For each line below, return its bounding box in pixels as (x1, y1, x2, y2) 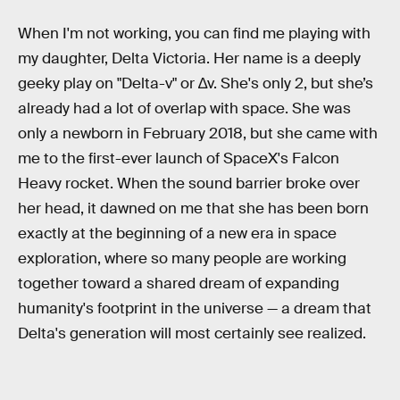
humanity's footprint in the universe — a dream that (18, 298, 371, 318)
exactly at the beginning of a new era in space (18, 223, 337, 243)
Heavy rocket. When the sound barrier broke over (18, 173, 360, 193)
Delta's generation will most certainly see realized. (18, 323, 366, 343)
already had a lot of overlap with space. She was (18, 98, 351, 118)
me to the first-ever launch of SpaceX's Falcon (18, 148, 339, 168)
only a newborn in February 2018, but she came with (18, 123, 378, 143)
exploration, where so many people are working (18, 248, 346, 268)
